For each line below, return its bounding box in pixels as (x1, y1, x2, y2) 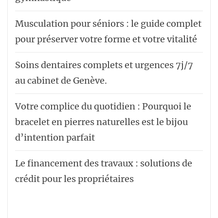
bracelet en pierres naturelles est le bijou (15, 116, 188, 127)
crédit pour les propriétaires (15, 173, 134, 184)
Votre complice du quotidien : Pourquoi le (15, 100, 191, 112)
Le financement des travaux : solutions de (15, 157, 192, 169)
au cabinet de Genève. (15, 74, 107, 86)
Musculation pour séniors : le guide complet (15, 18, 201, 29)
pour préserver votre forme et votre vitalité (15, 33, 197, 45)
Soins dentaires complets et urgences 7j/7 (15, 59, 193, 71)
